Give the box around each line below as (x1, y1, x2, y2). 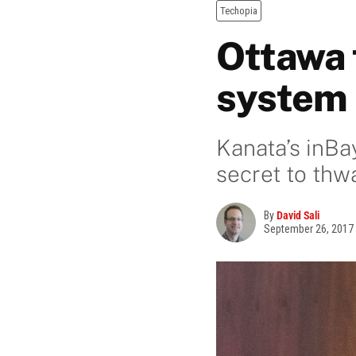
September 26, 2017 (264, 222, 354, 235)
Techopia (220, 5, 257, 17)
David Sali (277, 209, 319, 222)
